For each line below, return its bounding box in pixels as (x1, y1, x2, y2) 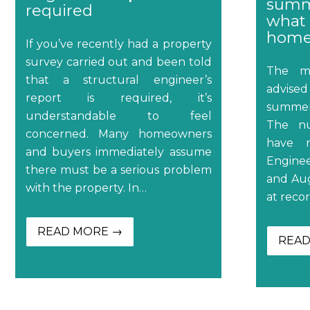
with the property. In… (25, 181, 147, 194)
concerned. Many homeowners (25, 127, 212, 140)
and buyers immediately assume (25, 145, 212, 158)
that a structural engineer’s (25, 73, 212, 86)
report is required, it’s (25, 91, 212, 104)
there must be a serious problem (25, 163, 212, 176)
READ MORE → (37, 224, 122, 238)
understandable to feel (25, 109, 212, 122)
